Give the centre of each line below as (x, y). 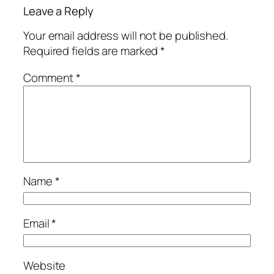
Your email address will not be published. (126, 36)
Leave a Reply (58, 11)
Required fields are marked (92, 51)
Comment (50, 77)
